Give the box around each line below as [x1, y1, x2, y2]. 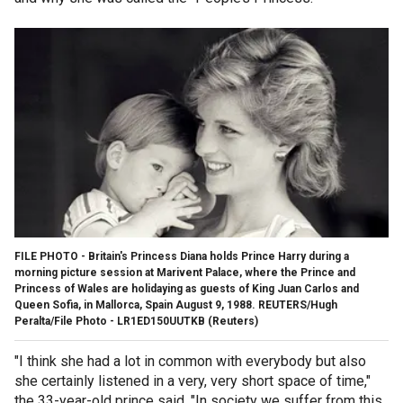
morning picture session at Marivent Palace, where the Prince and [14, 265, 355, 279]
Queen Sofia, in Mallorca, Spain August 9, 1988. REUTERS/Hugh [14, 298, 337, 311]
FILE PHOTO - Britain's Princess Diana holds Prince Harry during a [14, 249, 349, 263]
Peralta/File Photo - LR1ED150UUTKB [14, 314, 205, 327]
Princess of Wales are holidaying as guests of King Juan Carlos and [14, 282, 359, 295]
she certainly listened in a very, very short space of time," [14, 372, 371, 390]
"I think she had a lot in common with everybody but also [14, 352, 366, 370]
